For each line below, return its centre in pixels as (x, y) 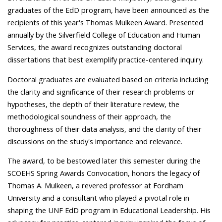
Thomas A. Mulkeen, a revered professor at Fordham (95, 186)
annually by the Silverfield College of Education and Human (104, 35)
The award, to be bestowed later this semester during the (104, 161)
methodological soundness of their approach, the (89, 116)
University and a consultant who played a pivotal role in (98, 198)
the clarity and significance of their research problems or (101, 91)
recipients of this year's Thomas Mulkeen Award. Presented (105, 23)
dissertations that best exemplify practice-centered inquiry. (106, 60)
